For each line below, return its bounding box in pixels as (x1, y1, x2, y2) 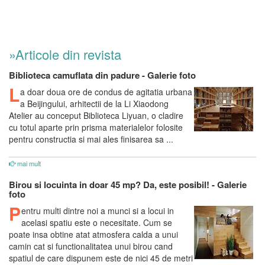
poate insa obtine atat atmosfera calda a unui (9, 228, 178, 240)
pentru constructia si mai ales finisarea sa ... (9, 133, 173, 145)
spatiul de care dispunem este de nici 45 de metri (9, 252, 193, 264)
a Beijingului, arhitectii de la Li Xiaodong (20, 98, 169, 109)
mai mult (15, 159, 41, 168)
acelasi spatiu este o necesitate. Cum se (21, 216, 172, 228)
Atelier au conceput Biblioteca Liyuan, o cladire (9, 109, 183, 121)
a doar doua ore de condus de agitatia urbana (20, 86, 192, 98)
